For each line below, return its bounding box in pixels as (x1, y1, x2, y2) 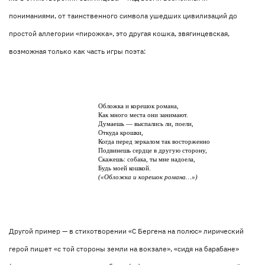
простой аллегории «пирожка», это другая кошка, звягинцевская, (9, 29, 230, 38)
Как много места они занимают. (98, 111, 189, 118)
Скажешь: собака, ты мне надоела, (98, 156, 196, 163)
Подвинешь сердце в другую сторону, (98, 147, 208, 154)
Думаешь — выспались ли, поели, (98, 120, 194, 127)
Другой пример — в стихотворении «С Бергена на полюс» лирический (9, 227, 244, 236)
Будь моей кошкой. (98, 164, 151, 172)
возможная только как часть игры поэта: (9, 47, 146, 56)
